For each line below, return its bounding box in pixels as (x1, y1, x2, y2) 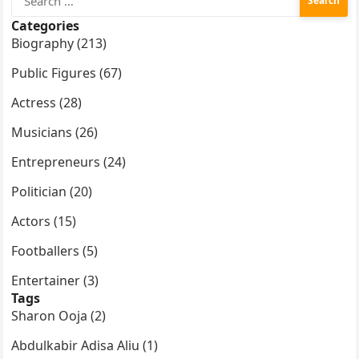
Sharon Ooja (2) (11, 307, 107, 325)
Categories (11, 17, 80, 35)
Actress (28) (11, 94, 83, 112)
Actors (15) (11, 212, 77, 231)
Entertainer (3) (11, 272, 99, 290)
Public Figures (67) (11, 64, 123, 83)
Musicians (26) (11, 123, 99, 142)
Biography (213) (11, 34, 107, 53)
